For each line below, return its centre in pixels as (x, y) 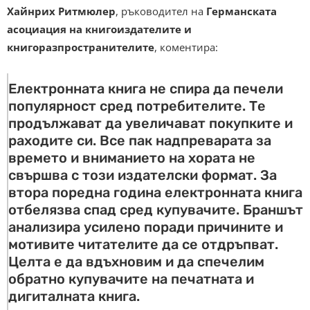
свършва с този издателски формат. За (143, 175)
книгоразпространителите (81, 47)
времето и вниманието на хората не (132, 158)
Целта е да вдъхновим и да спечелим (136, 262)
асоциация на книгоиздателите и (99, 29)
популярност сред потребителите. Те (137, 106)
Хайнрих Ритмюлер (61, 11)
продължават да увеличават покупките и (151, 124)
